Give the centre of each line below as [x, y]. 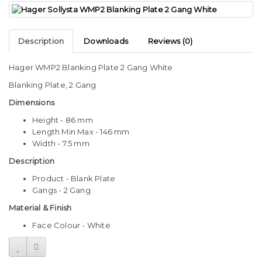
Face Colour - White [71, 225]
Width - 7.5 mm [61, 144]
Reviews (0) [170, 41]
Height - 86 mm [63, 120]
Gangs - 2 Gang [61, 190]
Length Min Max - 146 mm [81, 132]
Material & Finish [40, 208]
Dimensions [32, 103]
